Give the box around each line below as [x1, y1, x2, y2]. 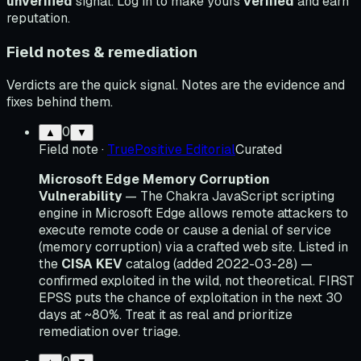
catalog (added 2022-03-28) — [122, 255, 313, 273]
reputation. [6, 9, 70, 27]
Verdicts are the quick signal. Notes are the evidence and [6, 77, 345, 94]
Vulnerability [39, 188, 122, 205]
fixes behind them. [6, 93, 113, 111]
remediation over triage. [39, 323, 180, 341]
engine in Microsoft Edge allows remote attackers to [39, 205, 348, 222]
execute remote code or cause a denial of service [39, 222, 331, 239]
